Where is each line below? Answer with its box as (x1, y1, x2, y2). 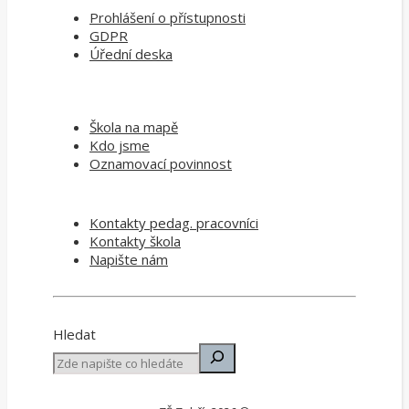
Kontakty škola (89, 231, 181, 250)
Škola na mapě (89, 117, 178, 136)
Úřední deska (89, 44, 173, 63)
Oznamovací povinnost (89, 153, 232, 173)
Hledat (53, 324, 96, 343)
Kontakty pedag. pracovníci (89, 213, 258, 232)
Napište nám (89, 249, 168, 268)
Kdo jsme (89, 135, 150, 154)
